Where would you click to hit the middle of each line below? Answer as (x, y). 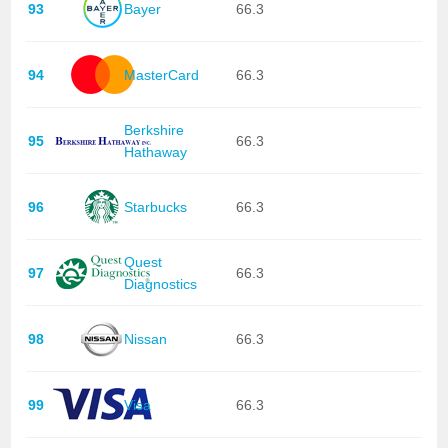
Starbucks (155, 206)
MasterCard (161, 74)
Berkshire (153, 129)
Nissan (145, 338)
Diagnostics (160, 283)
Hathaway (155, 151)
